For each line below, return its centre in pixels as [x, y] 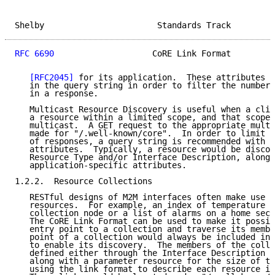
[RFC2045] [52, 78]
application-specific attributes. [101, 165]
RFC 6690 [34, 54]
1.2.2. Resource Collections [83, 181]
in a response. [56, 94]
